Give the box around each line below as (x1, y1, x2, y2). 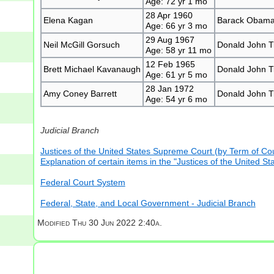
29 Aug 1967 (145, 34, 194, 45)
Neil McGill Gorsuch (43, 39, 120, 50)
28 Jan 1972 (145, 83, 194, 94)
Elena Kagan (43, 15, 93, 25)
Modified (37, 218, 72, 228)
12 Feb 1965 (145, 59, 195, 69)
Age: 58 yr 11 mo (145, 45, 212, 55)
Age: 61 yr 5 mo (145, 69, 207, 80)
